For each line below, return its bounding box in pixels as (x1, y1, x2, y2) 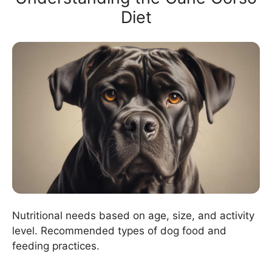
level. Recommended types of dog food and (12, 224, 226, 237)
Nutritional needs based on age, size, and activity (12, 209, 254, 222)
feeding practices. (12, 239, 100, 252)
